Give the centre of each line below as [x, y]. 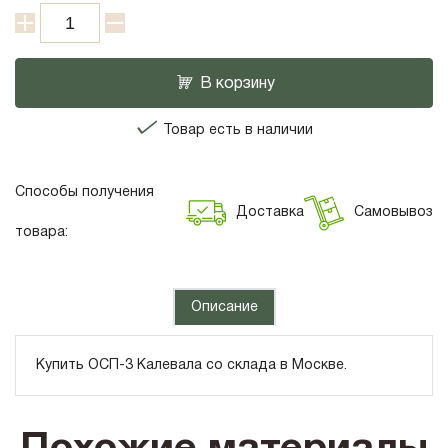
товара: [41, 233]
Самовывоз [393, 213]
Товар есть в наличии [235, 131]
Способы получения [84, 193]
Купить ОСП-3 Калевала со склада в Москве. [191, 366]
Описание [224, 308]
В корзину [237, 84]
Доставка [270, 213]
